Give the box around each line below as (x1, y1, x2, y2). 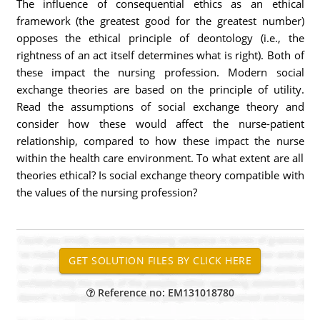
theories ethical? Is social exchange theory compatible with (16, 168, 304, 182)
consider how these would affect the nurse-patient (16, 116, 304, 131)
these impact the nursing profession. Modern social (16, 65, 304, 79)
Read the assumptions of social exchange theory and (16, 99, 304, 114)
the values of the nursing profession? (16, 185, 197, 199)
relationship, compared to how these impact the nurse (16, 134, 304, 148)
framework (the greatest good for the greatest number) (16, 14, 304, 28)
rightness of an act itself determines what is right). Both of (16, 48, 304, 62)
